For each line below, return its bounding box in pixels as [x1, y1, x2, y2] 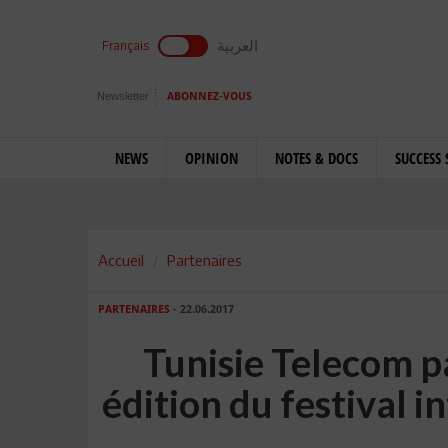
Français [102, 38, 149, 53]
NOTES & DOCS [275, 148, 358, 168]
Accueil [98, 251, 144, 269]
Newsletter [97, 90, 149, 102]
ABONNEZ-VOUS [167, 90, 252, 103]
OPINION [185, 148, 238, 168]
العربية [217, 36, 258, 54]
